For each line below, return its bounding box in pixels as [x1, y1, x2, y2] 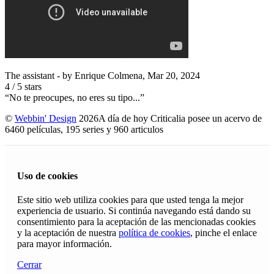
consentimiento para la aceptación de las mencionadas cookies [17, 217, 256, 228]
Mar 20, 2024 [147, 70, 200, 81]
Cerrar [17, 259, 42, 270]
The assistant [5, 70, 54, 81]
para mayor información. [17, 239, 112, 250]
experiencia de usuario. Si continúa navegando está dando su [17, 206, 251, 217]
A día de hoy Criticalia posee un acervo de [98, 113, 262, 124]
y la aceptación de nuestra [17, 228, 119, 239]
